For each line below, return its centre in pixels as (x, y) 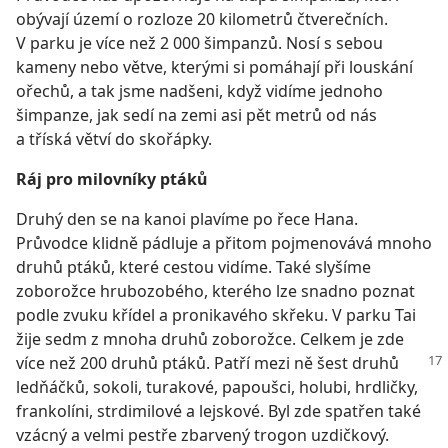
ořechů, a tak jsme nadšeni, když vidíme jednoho (199, 91)
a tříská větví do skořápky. (114, 139)
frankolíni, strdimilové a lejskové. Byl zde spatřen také (218, 411)
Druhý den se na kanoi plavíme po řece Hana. (187, 219)
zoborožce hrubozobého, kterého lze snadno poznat (215, 291)
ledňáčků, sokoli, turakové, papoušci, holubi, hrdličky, (217, 387)
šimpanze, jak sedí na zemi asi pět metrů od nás (196, 115)
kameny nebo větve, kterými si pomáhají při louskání (214, 67)
